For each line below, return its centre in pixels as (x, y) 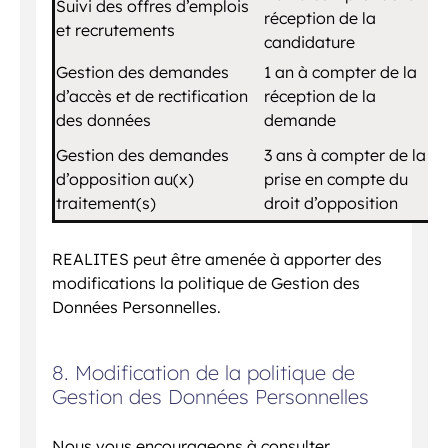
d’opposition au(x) (125, 178)
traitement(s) (106, 202)
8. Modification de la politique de (203, 372)
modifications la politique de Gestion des (206, 282)
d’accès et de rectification (152, 95)
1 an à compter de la (340, 71)
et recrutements (115, 29)
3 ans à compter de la (345, 154)
